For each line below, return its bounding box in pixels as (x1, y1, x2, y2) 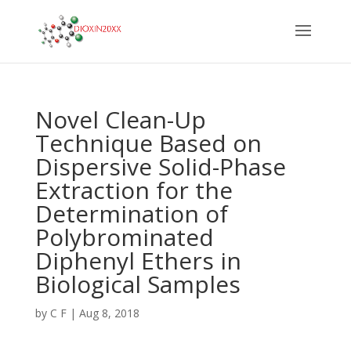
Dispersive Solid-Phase (34, 150, 286, 183)
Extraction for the (34, 174, 233, 206)
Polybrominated (34, 221, 214, 253)
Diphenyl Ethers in (34, 244, 241, 277)
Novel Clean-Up (34, 103, 206, 136)
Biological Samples (34, 268, 241, 300)
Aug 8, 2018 (78, 306, 139, 320)
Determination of (34, 197, 228, 230)
